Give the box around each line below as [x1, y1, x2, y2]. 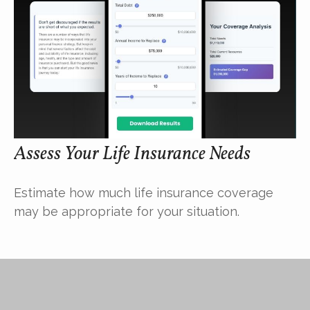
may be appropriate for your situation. [14, 204, 239, 219]
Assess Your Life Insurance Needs [14, 141, 250, 168]
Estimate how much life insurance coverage [14, 185, 273, 201]
